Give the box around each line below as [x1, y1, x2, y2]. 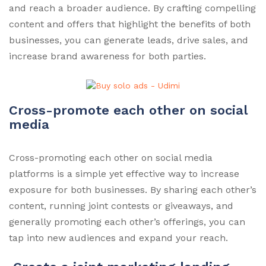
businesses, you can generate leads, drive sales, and [9, 34, 248, 46]
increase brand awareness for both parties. [9, 50, 206, 62]
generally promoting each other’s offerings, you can [9, 216, 245, 227]
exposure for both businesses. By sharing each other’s [9, 183, 256, 195]
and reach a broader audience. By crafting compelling [9, 2, 256, 14]
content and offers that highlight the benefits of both [9, 18, 251, 30]
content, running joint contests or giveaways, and [9, 199, 233, 211]
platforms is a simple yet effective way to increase [9, 167, 239, 179]
